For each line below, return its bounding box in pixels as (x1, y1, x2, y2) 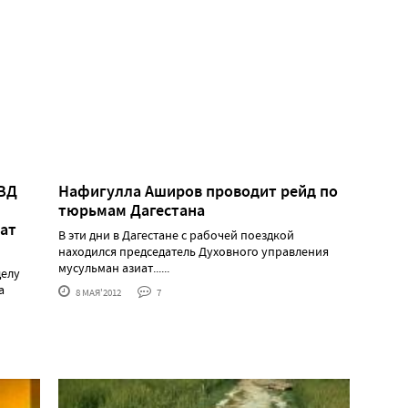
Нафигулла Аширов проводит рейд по (58, 179, 338, 202)
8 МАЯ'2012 (74, 285, 121, 299)
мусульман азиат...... (58, 259, 169, 276)
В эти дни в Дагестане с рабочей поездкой (58, 226, 294, 243)
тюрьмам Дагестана (58, 199, 205, 221)
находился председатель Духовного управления (58, 242, 329, 260)
